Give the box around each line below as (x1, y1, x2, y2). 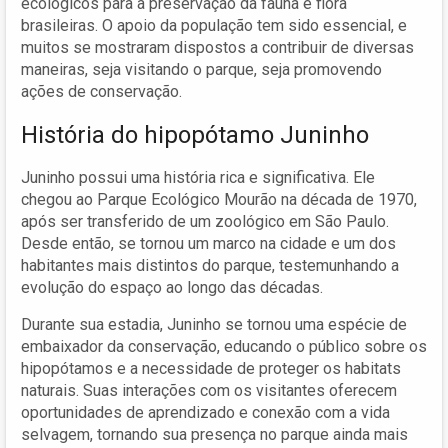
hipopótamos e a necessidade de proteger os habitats (21, 358, 401, 378)
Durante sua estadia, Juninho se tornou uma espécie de (21, 314, 407, 334)
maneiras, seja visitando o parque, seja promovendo (21, 59, 382, 79)
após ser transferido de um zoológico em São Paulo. (21, 211, 389, 231)
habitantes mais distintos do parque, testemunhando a (21, 255, 399, 275)
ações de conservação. (21, 81, 182, 101)
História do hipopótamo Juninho (21, 120, 369, 149)
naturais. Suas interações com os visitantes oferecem (21, 380, 397, 400)
